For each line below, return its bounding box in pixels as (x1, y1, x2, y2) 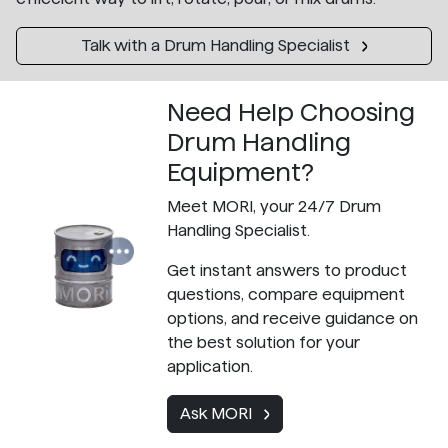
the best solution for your (166, 333, 360, 351)
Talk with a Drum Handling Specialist (80, 36, 354, 54)
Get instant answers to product (166, 261, 407, 279)
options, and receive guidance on (166, 309, 418, 327)
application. (166, 357, 253, 375)
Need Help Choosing (166, 97, 415, 126)
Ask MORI (179, 404, 256, 422)
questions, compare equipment (166, 285, 405, 303)
